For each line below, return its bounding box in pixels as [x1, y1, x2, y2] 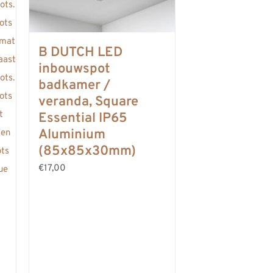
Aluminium [38, 127, 105, 143]
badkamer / [38, 77, 110, 94]
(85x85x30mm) [38, 143, 136, 160]
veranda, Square [38, 94, 138, 110]
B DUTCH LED [38, 44, 122, 61]
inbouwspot [38, 61, 110, 77]
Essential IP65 [38, 110, 127, 127]
